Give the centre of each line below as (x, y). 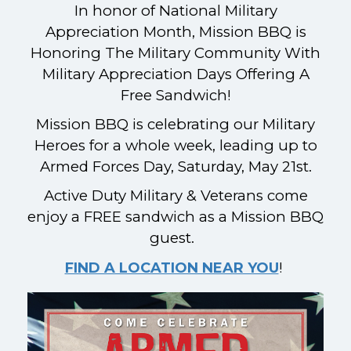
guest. (175, 237)
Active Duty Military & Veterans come (175, 195)
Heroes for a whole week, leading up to (175, 145)
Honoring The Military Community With (175, 52)
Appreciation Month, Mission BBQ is (175, 31)
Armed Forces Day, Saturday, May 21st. (175, 166)
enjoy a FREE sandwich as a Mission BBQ (175, 216)
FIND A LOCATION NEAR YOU (172, 268)
